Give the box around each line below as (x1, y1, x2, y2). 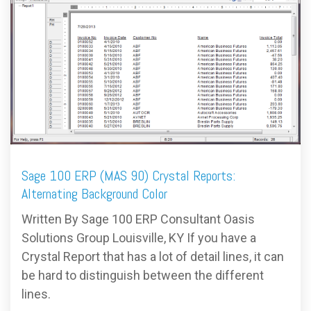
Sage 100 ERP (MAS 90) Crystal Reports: (22, 167, 235, 185)
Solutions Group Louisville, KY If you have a (22, 230, 256, 245)
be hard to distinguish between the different (22, 268, 264, 283)
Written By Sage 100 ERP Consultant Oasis (22, 212, 255, 226)
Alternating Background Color (22, 185, 167, 203)
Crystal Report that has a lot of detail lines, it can (22, 249, 284, 264)
